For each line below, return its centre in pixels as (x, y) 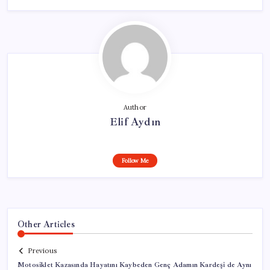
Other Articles (46, 224)
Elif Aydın (135, 121)
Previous (42, 251)
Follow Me (135, 160)
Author (135, 107)
